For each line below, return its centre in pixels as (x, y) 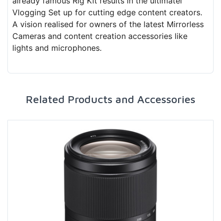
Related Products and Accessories (110, 99)
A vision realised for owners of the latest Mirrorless (108, 24)
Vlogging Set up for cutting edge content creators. (107, 12)
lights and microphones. (57, 48)
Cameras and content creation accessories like (100, 36)
